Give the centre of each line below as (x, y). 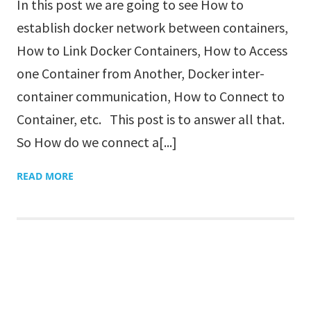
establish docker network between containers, (152, 27)
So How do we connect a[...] (97, 142)
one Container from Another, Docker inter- (141, 73)
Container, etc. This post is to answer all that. (151, 119)
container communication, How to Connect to (151, 96)
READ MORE (45, 176)
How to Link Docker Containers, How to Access (152, 50)
